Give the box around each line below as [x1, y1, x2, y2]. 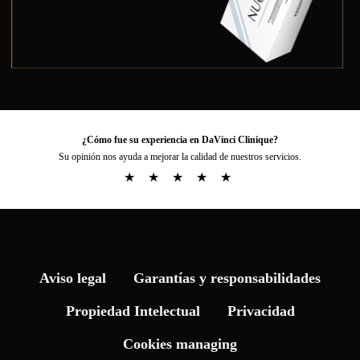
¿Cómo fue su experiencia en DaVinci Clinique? [82, 134, 278, 145]
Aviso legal [39, 270, 106, 286]
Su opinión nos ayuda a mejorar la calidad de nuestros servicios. [59, 151, 301, 162]
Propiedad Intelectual [65, 303, 200, 319]
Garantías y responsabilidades [133, 270, 321, 286]
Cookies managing [123, 336, 237, 352]
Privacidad [227, 303, 295, 319]
